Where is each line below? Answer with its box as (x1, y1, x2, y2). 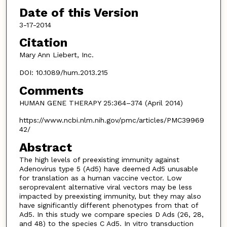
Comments (19, 83, 84, 98)
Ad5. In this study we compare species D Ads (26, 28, (19, 210, 204, 218)
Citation (19, 35, 67, 50)
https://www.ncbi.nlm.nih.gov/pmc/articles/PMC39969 (19, 116, 204, 125)
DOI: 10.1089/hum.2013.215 (19, 68, 108, 77)
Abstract (19, 140, 72, 155)
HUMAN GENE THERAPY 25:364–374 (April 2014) (19, 98, 183, 107)
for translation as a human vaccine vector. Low (19, 173, 182, 182)
